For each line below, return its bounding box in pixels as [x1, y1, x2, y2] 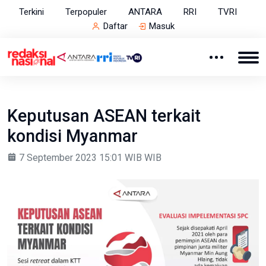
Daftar [103, 21, 128, 31]
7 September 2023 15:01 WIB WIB [17, 152, 161, 164]
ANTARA [128, 7, 162, 17]
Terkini [19, 7, 44, 17]
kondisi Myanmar [7, 126, 138, 147]
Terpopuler [65, 7, 107, 17]
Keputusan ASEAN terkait [7, 106, 201, 126]
